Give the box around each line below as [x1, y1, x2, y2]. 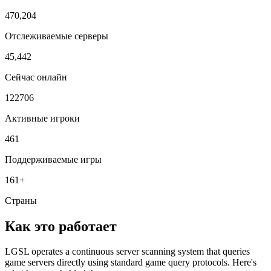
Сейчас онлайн [5, 71, 67, 82]
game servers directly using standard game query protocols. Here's [5, 257, 256, 268]
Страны [5, 195, 37, 206]
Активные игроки [5, 113, 80, 123]
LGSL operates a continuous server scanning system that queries [5, 246, 250, 257]
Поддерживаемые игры [5, 154, 102, 165]
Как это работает [5, 218, 117, 234]
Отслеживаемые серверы [5, 30, 108, 41]
